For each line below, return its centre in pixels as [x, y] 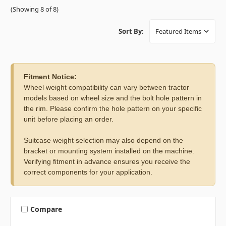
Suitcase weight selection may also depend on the [103, 140]
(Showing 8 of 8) [35, 9]
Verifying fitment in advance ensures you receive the [107, 162]
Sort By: [131, 32]
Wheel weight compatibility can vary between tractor [106, 88]
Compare [46, 209]
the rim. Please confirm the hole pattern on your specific [113, 109]
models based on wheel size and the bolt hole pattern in [113, 98]
